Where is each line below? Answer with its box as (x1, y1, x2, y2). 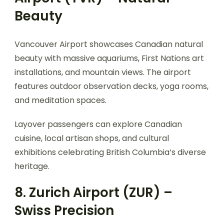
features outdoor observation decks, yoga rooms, (14, 80, 208, 92)
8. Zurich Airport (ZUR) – (14, 183, 172, 202)
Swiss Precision (14, 201, 114, 220)
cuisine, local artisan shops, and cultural (14, 132, 169, 144)
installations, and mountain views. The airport (14, 66, 191, 78)
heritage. (14, 160, 49, 172)
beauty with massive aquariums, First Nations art (14, 52, 204, 64)
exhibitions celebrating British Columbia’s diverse (14, 146, 206, 158)
